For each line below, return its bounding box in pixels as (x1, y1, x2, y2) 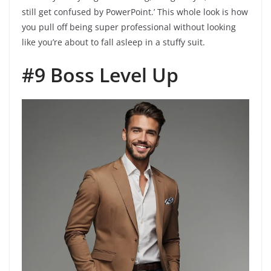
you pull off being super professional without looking (22, 21, 236, 33)
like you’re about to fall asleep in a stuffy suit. (22, 36, 205, 48)
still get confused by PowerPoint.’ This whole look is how (22, 6, 248, 18)
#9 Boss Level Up (22, 62, 178, 88)
